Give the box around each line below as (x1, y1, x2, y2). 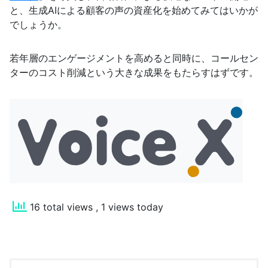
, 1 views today (96, 201, 163, 214)
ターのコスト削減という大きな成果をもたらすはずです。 (10, 66, 258, 79)
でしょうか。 (10, 19, 67, 31)
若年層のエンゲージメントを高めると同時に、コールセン (10, 52, 258, 65)
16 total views (27, 201, 96, 214)
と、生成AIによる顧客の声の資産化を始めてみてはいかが (10, 4, 258, 17)
